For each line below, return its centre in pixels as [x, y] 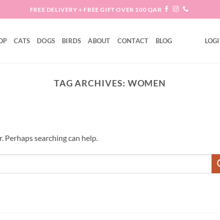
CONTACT [133, 41]
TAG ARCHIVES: [91, 83]
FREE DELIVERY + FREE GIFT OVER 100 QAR [96, 9]
